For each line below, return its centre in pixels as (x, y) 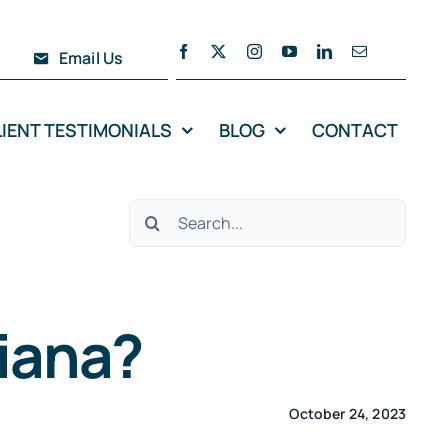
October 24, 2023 (348, 413)
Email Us (91, 58)
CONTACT (355, 129)
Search (160, 214)
